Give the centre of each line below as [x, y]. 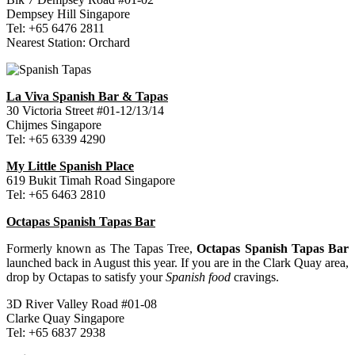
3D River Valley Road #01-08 [82, 303]
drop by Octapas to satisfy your [86, 277]
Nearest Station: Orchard [68, 42]
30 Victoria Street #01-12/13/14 [85, 110]
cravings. [255, 277]
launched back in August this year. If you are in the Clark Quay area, [177, 262]
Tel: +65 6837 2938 [56, 332]
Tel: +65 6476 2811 [55, 28]
